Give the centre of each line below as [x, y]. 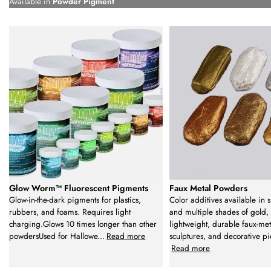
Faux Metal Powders [209, 188]
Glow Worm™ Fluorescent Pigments [79, 188]
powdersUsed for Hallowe [53, 237]
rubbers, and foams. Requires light [70, 212]
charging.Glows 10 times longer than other [83, 224]
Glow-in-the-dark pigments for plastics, [75, 200]
